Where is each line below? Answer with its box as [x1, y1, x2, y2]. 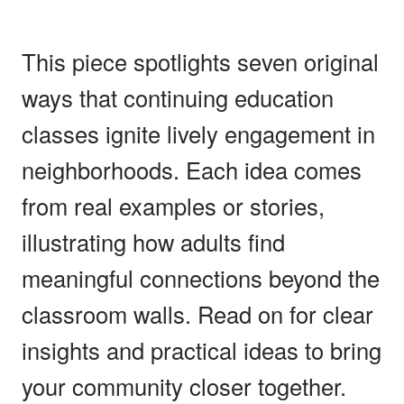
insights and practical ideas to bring [22, 333, 381, 366]
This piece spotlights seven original [22, 44, 379, 78]
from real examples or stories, [22, 188, 325, 222]
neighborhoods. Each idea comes [22, 152, 362, 186]
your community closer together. [22, 369, 346, 402]
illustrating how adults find [22, 225, 285, 258]
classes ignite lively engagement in [22, 116, 375, 150]
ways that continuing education [22, 80, 334, 114]
